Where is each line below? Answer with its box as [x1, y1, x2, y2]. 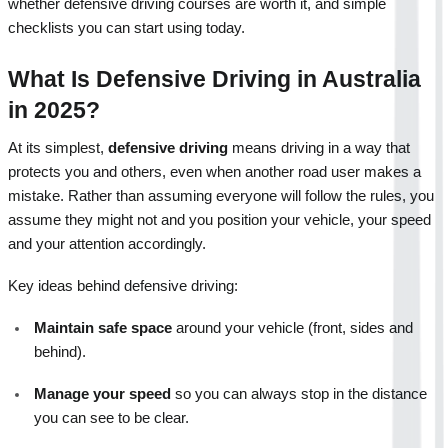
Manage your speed [34, 385, 171, 402]
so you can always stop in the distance [171, 385, 427, 402]
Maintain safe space [34, 319, 172, 336]
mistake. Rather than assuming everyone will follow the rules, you [8, 187, 434, 204]
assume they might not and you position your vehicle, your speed [8, 211, 431, 228]
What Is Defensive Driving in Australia [8, 65, 421, 92]
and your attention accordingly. [8, 235, 206, 252]
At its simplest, [8, 139, 108, 156]
